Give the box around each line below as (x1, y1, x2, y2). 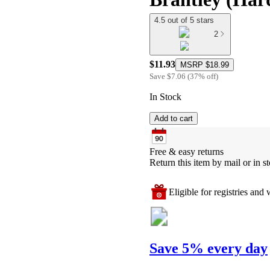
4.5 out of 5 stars (154, 16, 214, 25)
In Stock (149, 91, 181, 102)
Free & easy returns (149, 146, 224, 157)
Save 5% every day (149, 240, 268, 256)
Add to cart (154, 113, 193, 123)
